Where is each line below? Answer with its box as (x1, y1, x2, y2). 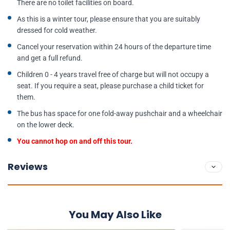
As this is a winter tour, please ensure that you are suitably (17, 15, 200, 23)
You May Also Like (68, 207, 162, 222)
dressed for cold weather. (17, 26, 97, 34)
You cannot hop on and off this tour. (17, 137, 134, 145)
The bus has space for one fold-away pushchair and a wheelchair (17, 109, 222, 118)
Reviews (8, 160, 48, 173)
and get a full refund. (17, 54, 83, 62)
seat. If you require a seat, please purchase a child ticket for (17, 82, 204, 90)
